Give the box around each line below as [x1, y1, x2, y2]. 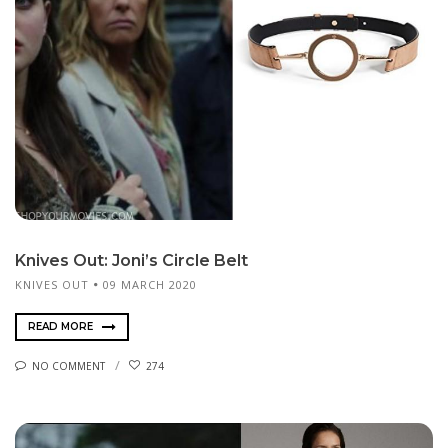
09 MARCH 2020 [103, 276, 197, 292]
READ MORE [28, 320, 96, 334]
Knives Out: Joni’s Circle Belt [15, 250, 248, 270]
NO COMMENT [32, 358, 105, 373]
